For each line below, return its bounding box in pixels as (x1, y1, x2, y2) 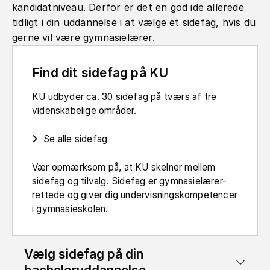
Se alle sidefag (43, 133, 108, 145)
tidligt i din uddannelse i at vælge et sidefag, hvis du (12, 16, 256, 28)
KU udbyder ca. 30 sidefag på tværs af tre (32, 90, 217, 102)
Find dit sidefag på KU (32, 64, 169, 80)
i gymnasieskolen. (32, 202, 108, 215)
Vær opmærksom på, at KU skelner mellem (32, 161, 216, 173)
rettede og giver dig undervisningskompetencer (32, 189, 238, 201)
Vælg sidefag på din (24, 246, 143, 262)
